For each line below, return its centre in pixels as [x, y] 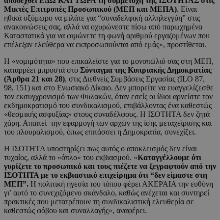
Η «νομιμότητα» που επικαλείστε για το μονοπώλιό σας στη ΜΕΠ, [109, 61]
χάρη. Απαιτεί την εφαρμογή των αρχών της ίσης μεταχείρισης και [108, 123]
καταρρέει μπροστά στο [42, 70]
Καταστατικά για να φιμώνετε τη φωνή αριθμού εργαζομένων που [107, 36]
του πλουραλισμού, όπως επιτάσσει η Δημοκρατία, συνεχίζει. [100, 132]
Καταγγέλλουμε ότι [169, 158]
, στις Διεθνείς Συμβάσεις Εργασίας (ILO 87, [135, 79]
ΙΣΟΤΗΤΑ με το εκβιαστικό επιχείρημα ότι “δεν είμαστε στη [106, 175]
